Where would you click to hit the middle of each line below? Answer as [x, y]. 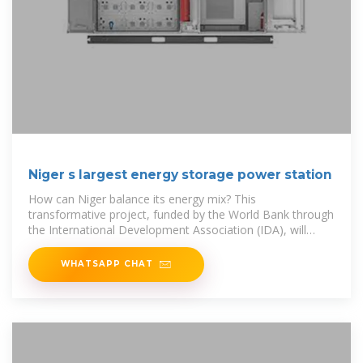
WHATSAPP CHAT [107, 264]
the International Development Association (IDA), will [167, 230]
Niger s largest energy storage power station [180, 175]
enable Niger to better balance [108, 246]
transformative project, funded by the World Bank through [181, 215]
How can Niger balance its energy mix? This [142, 199]
